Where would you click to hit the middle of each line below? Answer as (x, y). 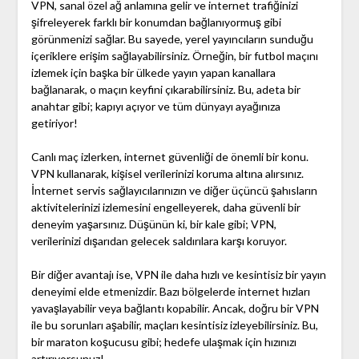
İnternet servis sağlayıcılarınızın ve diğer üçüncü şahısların (174, 191)
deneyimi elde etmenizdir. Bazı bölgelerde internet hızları (170, 292)
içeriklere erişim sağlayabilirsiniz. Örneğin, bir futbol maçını (174, 56)
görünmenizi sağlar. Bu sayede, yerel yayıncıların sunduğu (172, 39)
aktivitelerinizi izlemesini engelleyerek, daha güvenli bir (165, 208)
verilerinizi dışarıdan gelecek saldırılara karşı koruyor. (159, 241)
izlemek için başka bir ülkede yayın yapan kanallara (153, 73)
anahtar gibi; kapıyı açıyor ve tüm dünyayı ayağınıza (155, 107)
